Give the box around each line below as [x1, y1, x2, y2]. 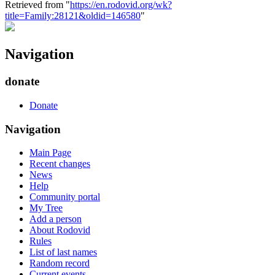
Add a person [29, 214, 82, 225]
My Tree [29, 203, 63, 214]
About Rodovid [29, 225, 90, 236]
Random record [29, 258, 90, 269]
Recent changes [29, 158, 90, 169]
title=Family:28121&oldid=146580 [5, 10, 141, 21]
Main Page [29, 147, 71, 158]
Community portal [29, 192, 100, 203]
